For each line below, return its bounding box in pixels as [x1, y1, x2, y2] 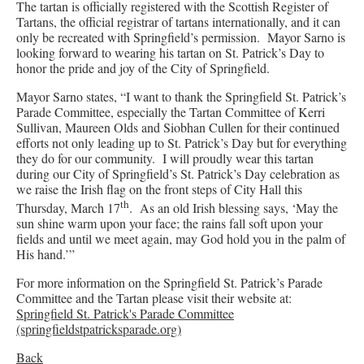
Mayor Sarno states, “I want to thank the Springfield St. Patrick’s [16, 87, 346, 105]
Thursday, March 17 [16, 199, 120, 217]
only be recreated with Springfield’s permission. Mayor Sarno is [16, 28, 345, 45]
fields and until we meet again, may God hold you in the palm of [16, 230, 345, 248]
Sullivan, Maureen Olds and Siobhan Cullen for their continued [16, 118, 340, 136]
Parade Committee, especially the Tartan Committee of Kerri [16, 102, 325, 120]
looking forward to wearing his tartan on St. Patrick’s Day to [16, 43, 324, 61]
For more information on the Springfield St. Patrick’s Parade [16, 274, 323, 292]
